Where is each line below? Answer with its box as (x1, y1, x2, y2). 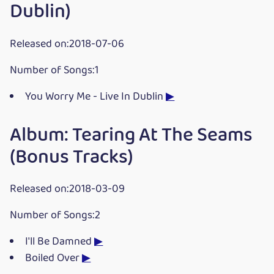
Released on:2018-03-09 (10, 180, 125, 199)
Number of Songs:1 (10, 61, 98, 80)
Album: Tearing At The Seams (10, 119, 253, 151)
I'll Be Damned (25, 233, 95, 251)
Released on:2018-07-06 (10, 35, 124, 53)
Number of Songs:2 (10, 207, 100, 225)
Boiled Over (25, 250, 83, 268)
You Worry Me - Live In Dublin (25, 87, 166, 106)
